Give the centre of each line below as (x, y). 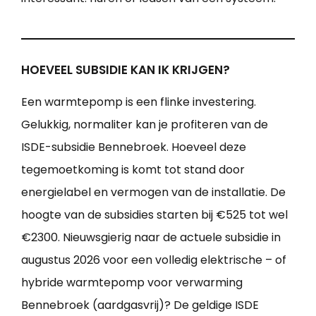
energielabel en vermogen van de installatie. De (153, 192)
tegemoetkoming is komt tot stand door (133, 169)
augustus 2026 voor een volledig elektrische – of (154, 260)
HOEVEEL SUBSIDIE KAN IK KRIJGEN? (126, 69)
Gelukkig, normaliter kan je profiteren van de (145, 124)
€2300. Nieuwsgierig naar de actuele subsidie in (151, 237)
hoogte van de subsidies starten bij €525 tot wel (154, 214)
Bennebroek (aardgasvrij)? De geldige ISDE (140, 305)
